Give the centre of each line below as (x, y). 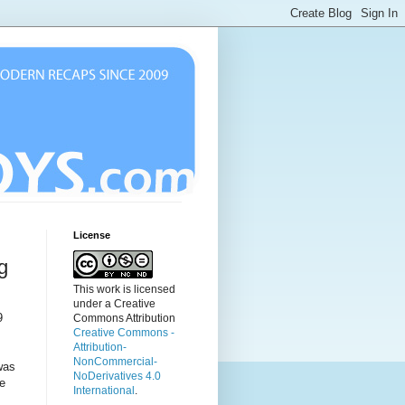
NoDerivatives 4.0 (117, 376)
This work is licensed (124, 289)
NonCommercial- (115, 362)
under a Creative (114, 304)
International (104, 391)
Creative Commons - (124, 333)
